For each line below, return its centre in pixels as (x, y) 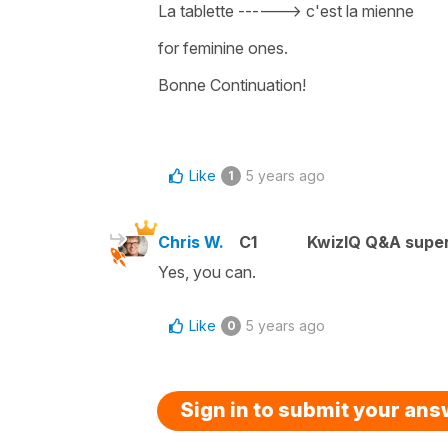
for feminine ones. (223, 47)
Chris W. (191, 241)
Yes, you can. (207, 271)
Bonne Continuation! (232, 84)
